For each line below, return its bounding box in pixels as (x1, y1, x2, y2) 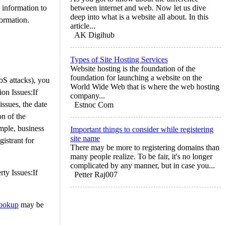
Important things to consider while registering (70, 125, 213, 134)
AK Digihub (74, 30, 115, 39)
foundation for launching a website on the (70, 73, 202, 82)
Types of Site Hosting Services (70, 55, 168, 64)
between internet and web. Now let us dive (70, 3, 206, 12)
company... (70, 91, 105, 100)
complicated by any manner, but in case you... (70, 161, 215, 170)
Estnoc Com (74, 100, 114, 109)
